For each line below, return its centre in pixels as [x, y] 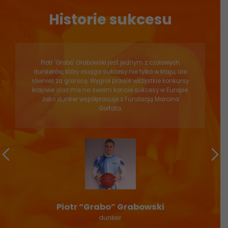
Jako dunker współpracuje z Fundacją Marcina [110, 99]
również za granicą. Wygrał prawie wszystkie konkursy [110, 81]
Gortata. [110, 108]
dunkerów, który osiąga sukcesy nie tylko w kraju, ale [110, 72]
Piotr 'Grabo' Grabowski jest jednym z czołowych [110, 63]
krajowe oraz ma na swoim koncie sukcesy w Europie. [110, 90]
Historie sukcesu [110, 19]
